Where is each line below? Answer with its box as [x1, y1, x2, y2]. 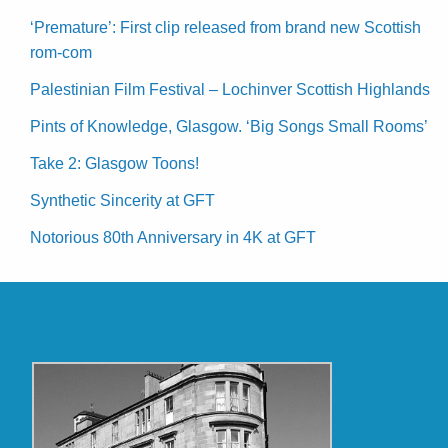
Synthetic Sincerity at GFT [30, 191, 215, 209]
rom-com [30, 43, 92, 61]
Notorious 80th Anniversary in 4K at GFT [30, 228, 316, 246]
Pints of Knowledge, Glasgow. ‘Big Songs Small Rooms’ [30, 117, 428, 135]
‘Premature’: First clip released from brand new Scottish [30, 18, 421, 36]
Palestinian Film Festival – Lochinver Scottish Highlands [30, 80, 430, 98]
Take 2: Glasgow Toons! [30, 154, 199, 172]
